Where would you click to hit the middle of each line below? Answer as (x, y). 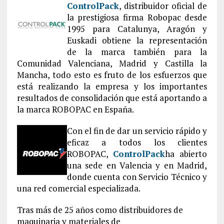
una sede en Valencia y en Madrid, (137, 165)
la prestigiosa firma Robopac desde (137, 17)
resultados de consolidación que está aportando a (112, 98)
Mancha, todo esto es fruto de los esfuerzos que (112, 75)
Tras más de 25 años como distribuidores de (100, 210)
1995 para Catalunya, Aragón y (137, 29)
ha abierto (186, 154)
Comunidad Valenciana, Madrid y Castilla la (112, 63)
